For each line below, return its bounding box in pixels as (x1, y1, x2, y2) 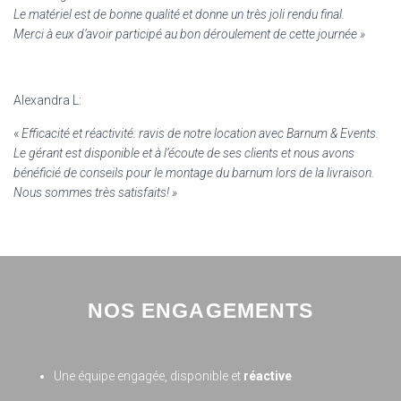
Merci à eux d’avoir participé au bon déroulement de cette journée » (13, 26, 365, 41)
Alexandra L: (13, 92, 81, 107)
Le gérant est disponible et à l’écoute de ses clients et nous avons (13, 145, 354, 160)
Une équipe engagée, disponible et (54, 368, 243, 383)
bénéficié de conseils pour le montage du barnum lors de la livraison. (13, 165, 374, 180)
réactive (243, 368, 292, 383)
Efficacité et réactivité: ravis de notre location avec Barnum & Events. (21, 125, 379, 141)
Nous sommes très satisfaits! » (13, 184, 177, 200)
